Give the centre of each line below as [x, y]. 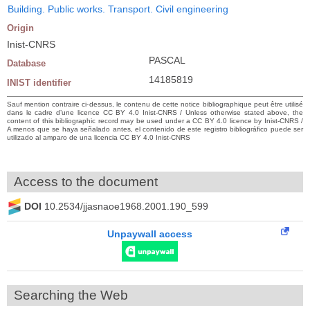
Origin [20, 28]
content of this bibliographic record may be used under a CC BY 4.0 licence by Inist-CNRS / [155, 120]
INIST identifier [39, 82]
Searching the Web [71, 295]
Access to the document [86, 181]
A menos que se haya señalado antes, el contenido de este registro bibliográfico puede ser [155, 129]
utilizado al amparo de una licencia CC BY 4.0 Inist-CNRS [99, 137]
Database [26, 63]
